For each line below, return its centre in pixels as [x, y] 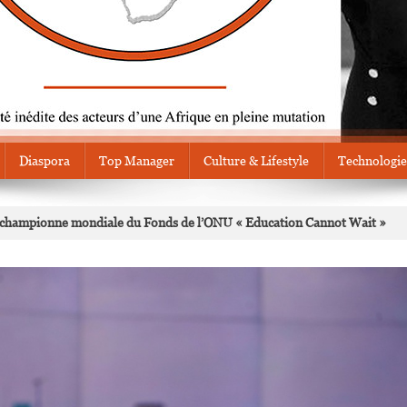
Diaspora [45, 161]
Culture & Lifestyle [256, 161]
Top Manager [137, 161]
